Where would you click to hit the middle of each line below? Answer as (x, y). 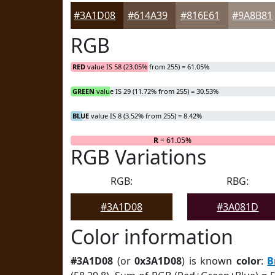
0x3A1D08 (158, 261)
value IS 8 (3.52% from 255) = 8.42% (145, 116)
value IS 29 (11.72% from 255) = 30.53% (157, 91)
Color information (152, 237)
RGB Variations (138, 157)
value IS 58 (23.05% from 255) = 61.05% (147, 67)
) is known (209, 261)
